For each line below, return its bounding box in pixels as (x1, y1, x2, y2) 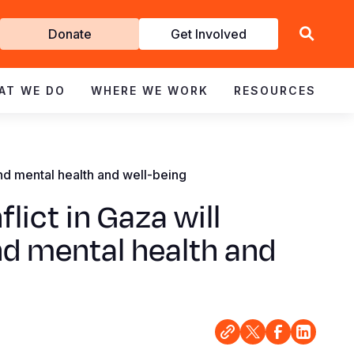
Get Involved (171, 26, 247, 42)
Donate (47, 26, 92, 42)
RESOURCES (234, 84, 316, 97)
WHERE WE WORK (91, 84, 209, 97)
